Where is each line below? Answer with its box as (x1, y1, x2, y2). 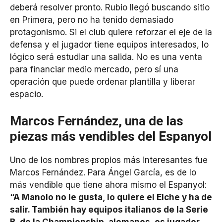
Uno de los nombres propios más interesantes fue (10, 155, 208, 165)
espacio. (10, 89, 43, 100)
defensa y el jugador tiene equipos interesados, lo (10, 40, 209, 50)
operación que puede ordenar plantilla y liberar (10, 77, 195, 87)
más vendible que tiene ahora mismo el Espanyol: (10, 179, 207, 190)
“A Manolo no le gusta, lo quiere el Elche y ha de (10, 192, 212, 202)
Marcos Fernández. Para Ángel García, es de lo (10, 167, 196, 177)
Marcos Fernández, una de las (10, 113, 183, 128)
